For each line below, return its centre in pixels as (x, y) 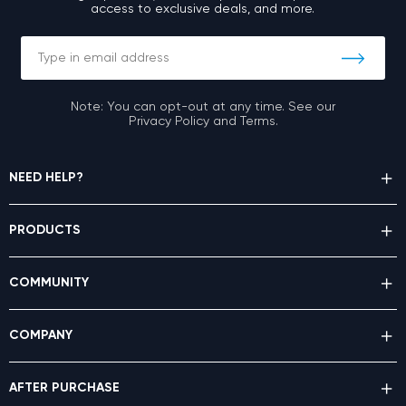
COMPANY (41, 336)
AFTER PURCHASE (64, 388)
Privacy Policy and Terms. (203, 121)
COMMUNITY (49, 283)
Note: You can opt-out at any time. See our (203, 106)
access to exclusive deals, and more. (203, 9)
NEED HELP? (46, 178)
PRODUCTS (45, 231)
